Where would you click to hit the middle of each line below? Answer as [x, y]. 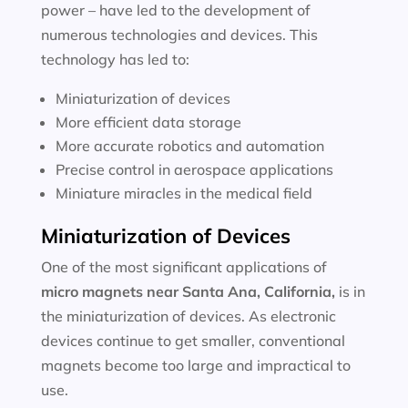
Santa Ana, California [256, 291]
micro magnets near [111, 291]
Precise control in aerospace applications [194, 169]
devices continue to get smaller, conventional [193, 341]
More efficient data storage [148, 122]
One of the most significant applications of [184, 267]
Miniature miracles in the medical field [184, 193]
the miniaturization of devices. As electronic [188, 316]
